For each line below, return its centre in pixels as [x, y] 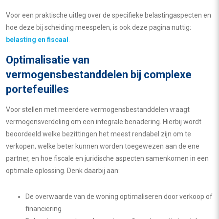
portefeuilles [37, 89]
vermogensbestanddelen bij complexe [99, 75]
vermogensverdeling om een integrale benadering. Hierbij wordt [104, 122]
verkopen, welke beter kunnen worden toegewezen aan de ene [103, 146]
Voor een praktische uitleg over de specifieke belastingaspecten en [109, 15]
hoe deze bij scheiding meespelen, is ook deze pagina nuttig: [99, 27]
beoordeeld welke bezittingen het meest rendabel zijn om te [99, 134]
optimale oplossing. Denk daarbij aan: [63, 171]
